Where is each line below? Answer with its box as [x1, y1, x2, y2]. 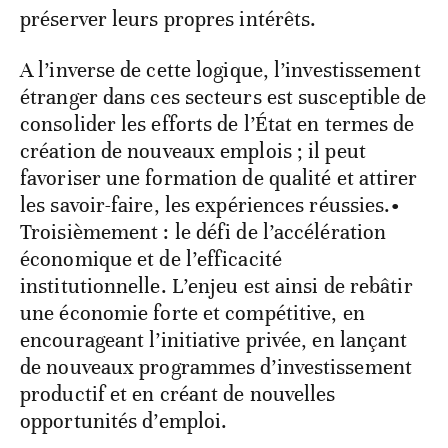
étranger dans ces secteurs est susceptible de [20, 84, 427, 111]
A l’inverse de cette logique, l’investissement [20, 57, 421, 84]
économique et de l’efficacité [20, 246, 282, 273]
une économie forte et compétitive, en [20, 300, 365, 327]
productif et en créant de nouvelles [20, 381, 336, 408]
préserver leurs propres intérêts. [20, 6, 317, 33]
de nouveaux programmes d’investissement [20, 354, 412, 381]
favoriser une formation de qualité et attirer [20, 165, 418, 192]
